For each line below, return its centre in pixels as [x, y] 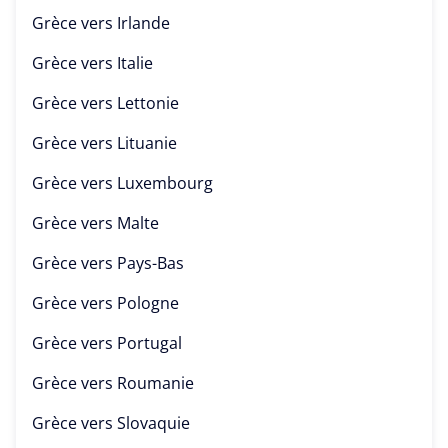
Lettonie [148, 102]
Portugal [149, 342]
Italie [135, 62]
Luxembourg [165, 182]
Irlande [143, 22]
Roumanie [155, 382]
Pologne [148, 302]
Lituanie [147, 142]
